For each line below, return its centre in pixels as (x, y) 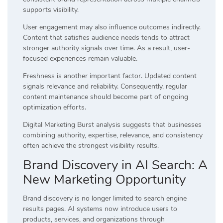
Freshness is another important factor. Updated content (110, 76)
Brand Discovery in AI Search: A (115, 165)
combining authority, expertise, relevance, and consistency (113, 135)
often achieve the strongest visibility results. (91, 145)
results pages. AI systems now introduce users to (100, 209)
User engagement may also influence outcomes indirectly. (112, 27)
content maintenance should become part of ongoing (106, 97)
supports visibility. (51, 9)
